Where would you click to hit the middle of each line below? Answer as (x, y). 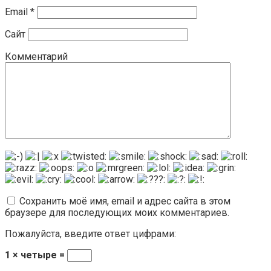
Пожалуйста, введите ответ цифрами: (90, 233)
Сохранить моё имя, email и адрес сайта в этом (125, 201)
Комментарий (36, 56)
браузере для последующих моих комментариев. (117, 212)
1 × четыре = (36, 255)
